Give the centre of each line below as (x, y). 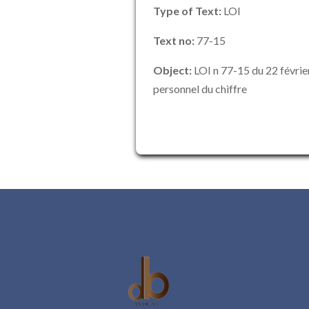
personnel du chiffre (200, 89)
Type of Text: (187, 11)
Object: (172, 70)
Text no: (174, 40)
